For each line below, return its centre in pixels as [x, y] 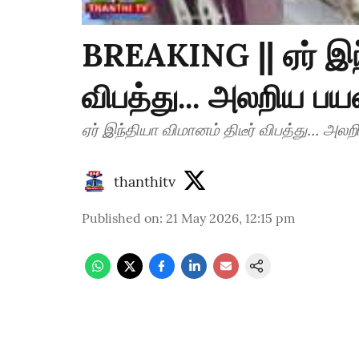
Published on [121, 218]
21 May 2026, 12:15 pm [230, 218]
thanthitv [145, 181]
